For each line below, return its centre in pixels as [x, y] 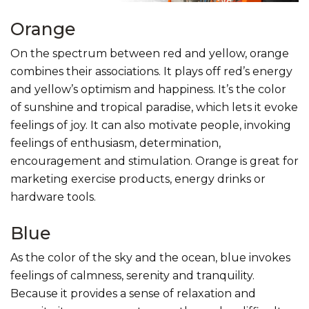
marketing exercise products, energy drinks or [138, 179]
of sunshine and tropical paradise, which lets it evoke [154, 108]
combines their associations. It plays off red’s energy [151, 72]
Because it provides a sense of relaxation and [133, 294]
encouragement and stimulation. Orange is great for [154, 161]
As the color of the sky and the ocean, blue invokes [150, 258]
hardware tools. [53, 197]
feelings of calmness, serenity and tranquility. [132, 276]
